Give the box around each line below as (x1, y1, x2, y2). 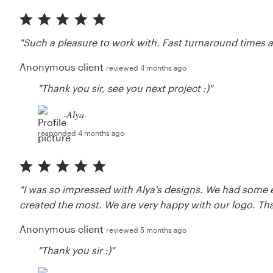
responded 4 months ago (38, 128, 125, 137)
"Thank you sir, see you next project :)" (38, 82, 213, 94)
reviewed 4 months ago (106, 63, 187, 72)
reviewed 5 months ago (106, 225, 187, 234)
